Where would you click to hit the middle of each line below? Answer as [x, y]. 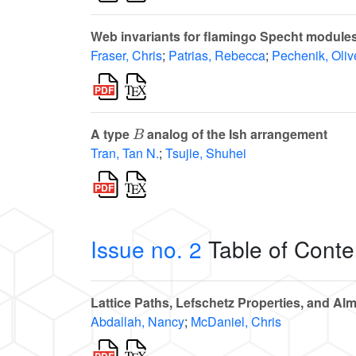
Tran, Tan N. [125, 153]
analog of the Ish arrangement [236, 134]
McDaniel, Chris [236, 322]
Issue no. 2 [146, 249]
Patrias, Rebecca [217, 56]
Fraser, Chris [126, 56]
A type [112, 134]
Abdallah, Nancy [137, 322]
